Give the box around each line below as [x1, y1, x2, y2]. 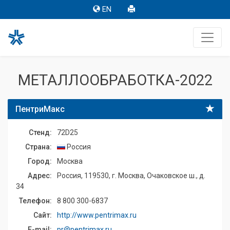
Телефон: [19, 197, 52, 205]
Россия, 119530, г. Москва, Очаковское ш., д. [57, 171, 205, 180]
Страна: [25, 143, 52, 151]
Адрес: [28, 171, 52, 180]
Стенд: [29, 128, 52, 137]
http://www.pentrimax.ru [57, 211, 137, 219]
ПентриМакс [15, 104, 65, 114]
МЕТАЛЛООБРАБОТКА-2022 [17, 71, 213, 89]
